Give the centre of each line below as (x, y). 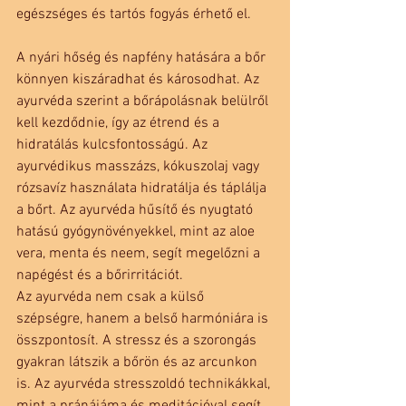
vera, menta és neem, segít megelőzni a (140, 254)
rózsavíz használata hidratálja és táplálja (143, 189)
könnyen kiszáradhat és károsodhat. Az (140, 80)
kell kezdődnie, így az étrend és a (120, 124)
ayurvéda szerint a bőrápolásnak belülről (144, 102)
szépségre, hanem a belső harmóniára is (144, 319)
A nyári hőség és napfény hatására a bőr (143, 58)
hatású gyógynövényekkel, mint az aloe (137, 232)
